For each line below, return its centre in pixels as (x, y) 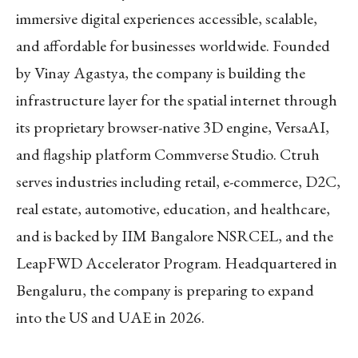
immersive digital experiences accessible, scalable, (167, 18)
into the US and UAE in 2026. (110, 317)
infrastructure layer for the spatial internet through (177, 99)
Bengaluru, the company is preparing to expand (165, 290)
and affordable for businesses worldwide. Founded (173, 45)
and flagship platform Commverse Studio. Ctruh (168, 154)
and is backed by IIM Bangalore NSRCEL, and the (175, 235)
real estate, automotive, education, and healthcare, (173, 208)
